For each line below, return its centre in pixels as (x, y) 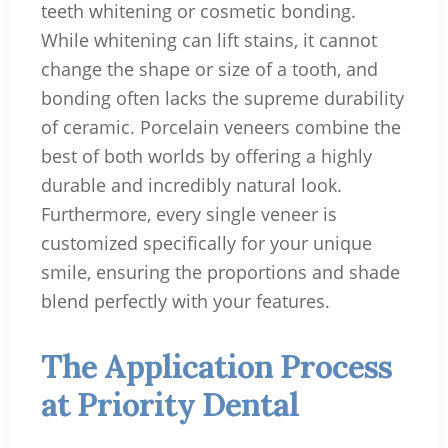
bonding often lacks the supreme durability (222, 98)
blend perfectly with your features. (185, 301)
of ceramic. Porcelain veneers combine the (220, 127)
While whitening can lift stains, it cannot (208, 40)
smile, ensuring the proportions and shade (220, 272)
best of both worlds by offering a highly (206, 156)
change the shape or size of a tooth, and (209, 69)
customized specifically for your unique (206, 243)
